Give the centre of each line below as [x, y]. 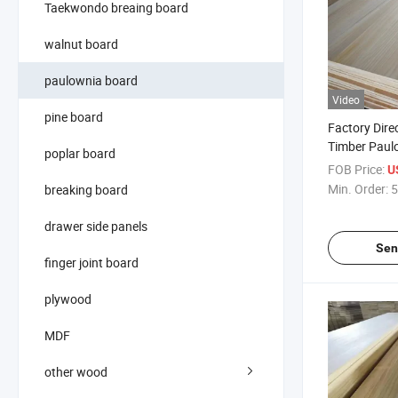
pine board [74, 116]
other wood [76, 371]
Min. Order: [358, 189]
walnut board [81, 44]
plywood [68, 298]
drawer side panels [96, 226]
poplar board [80, 153]
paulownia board [91, 80]
